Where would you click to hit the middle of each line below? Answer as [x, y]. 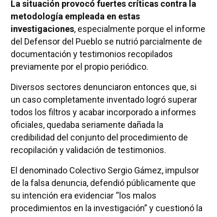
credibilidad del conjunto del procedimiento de [99, 137]
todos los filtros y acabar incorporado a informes [103, 112]
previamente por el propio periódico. [79, 66]
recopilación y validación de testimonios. [88, 150]
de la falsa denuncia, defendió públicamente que [103, 183]
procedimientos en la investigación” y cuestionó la [106, 208]
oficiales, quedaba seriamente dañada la [87, 124]
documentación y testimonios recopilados [92, 54]
